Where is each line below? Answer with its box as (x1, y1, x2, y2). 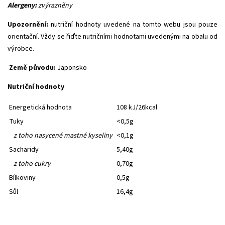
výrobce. (8, 43, 34, 54)
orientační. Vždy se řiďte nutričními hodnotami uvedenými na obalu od (8, 31, 217, 42)
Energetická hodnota (9, 102, 72, 113)
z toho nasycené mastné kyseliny (14, 130, 113, 141)
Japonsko (56, 62, 87, 73)
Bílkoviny (9, 172, 36, 183)
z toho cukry (14, 158, 51, 169)
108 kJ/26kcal (117, 102, 157, 113)
